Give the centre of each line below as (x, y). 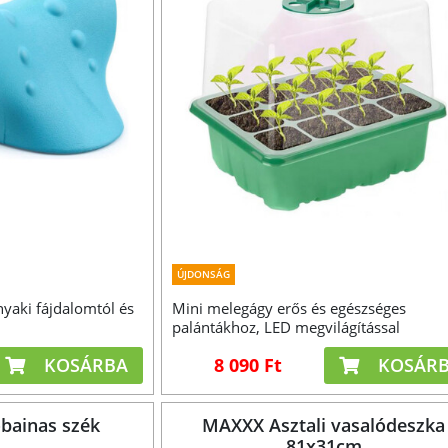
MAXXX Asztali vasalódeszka (324, 425)
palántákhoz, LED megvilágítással (285, 327)
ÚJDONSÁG (203, 274)
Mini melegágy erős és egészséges (288, 308)
